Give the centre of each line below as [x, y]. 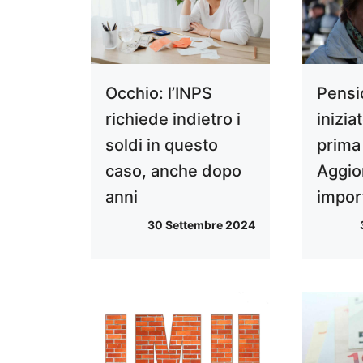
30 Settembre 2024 [202, 225]
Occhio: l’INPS [159, 94]
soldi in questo [162, 145]
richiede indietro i [173, 120]
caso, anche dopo [173, 171]
